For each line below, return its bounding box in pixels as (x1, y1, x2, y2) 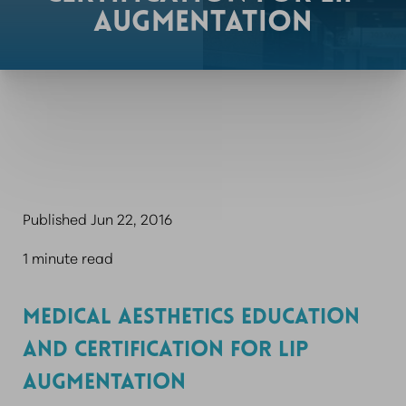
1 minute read (23, 246, 113, 267)
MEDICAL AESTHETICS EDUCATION (23, 307, 360, 329)
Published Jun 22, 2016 (23, 208, 172, 228)
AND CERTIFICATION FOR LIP (23, 340, 308, 362)
